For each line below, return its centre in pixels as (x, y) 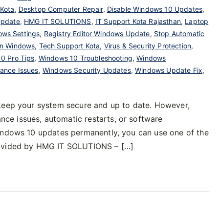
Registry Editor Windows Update (97, 33)
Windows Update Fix (169, 70)
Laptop (197, 21)
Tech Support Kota (69, 46)
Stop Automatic (179, 33)
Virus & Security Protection (148, 46)
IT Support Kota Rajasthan (138, 21)
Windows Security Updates (87, 70)
